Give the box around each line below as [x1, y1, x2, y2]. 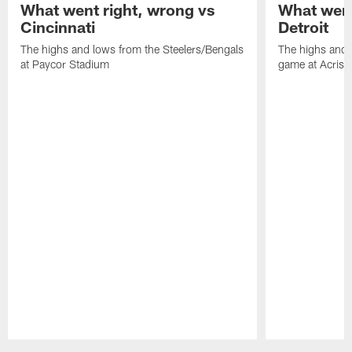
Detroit [277, 16, 328, 36]
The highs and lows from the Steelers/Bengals [20, 42, 244, 56]
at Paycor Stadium [20, 57, 110, 71]
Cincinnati [20, 16, 96, 36]
